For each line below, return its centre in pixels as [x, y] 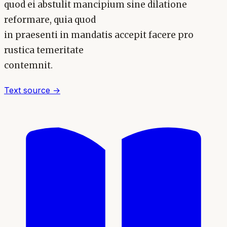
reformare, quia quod [50, 20]
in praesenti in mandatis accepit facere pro [99, 35]
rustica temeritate [44, 50]
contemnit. [28, 65]
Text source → [32, 90]
